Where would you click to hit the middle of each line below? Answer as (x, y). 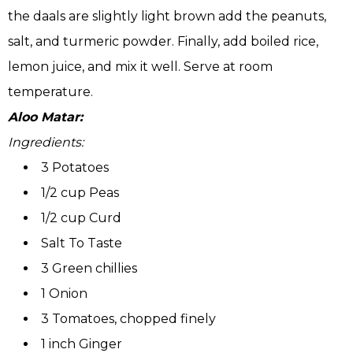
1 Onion (64, 294)
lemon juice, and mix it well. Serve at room (140, 67)
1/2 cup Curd (81, 218)
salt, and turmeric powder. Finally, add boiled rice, (163, 42)
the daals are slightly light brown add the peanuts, (167, 17)
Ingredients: (46, 143)
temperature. (50, 92)
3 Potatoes (75, 168)
